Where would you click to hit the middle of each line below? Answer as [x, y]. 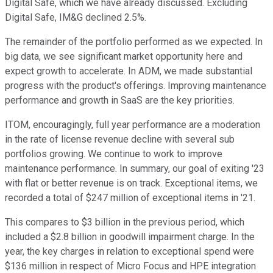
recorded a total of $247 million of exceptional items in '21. [130, 198]
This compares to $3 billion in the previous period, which [125, 222]
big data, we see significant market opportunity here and [124, 57]
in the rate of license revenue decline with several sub [120, 140]
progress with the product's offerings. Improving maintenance [136, 86]
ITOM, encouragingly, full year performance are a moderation [133, 125]
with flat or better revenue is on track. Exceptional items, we [131, 183]
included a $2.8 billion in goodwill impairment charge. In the [130, 237]
